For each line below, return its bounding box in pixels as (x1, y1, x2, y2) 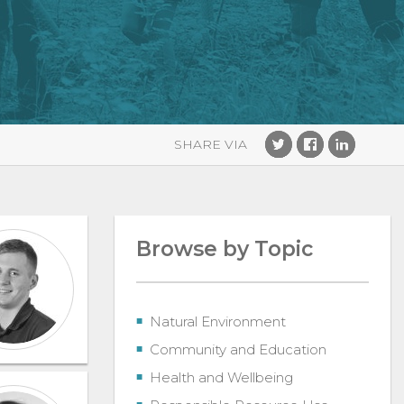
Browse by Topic (136, 236, 313, 262)
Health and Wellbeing (150, 369, 293, 387)
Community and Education (150, 341, 326, 359)
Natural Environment (150, 313, 286, 331)
